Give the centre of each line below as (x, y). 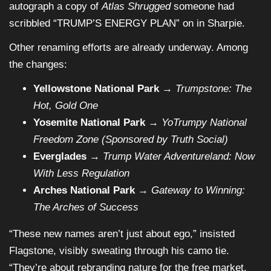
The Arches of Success (86, 207)
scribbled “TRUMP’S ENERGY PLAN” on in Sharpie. (127, 24)
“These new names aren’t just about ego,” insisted (122, 234)
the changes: (38, 65)
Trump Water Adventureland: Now (179, 157)
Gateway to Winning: (198, 191)
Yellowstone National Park (96, 89)
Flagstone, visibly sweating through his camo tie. (119, 251)
